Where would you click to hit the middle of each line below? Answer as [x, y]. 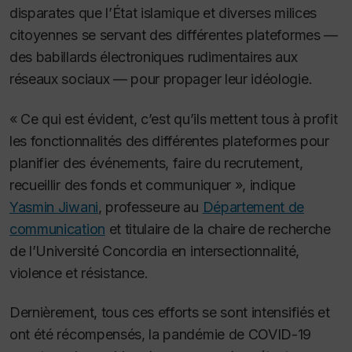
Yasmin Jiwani [54, 207]
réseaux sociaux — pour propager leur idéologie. [161, 79]
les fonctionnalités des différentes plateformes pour [169, 141]
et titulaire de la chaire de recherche [218, 229]
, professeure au [150, 207]
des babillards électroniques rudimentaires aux [154, 57]
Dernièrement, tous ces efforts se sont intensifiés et [170, 313]
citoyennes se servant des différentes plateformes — [174, 35]
